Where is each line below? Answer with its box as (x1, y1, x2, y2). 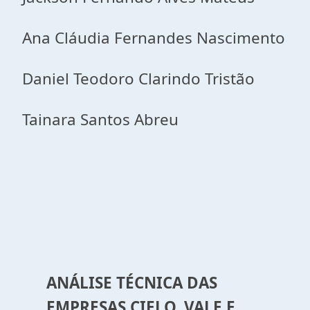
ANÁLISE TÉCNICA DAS (46, 272, 217, 293)
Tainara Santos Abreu (22, 109, 179, 130)
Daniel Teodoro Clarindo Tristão (22, 68, 255, 89)
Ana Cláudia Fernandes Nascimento (22, 27, 285, 48)
